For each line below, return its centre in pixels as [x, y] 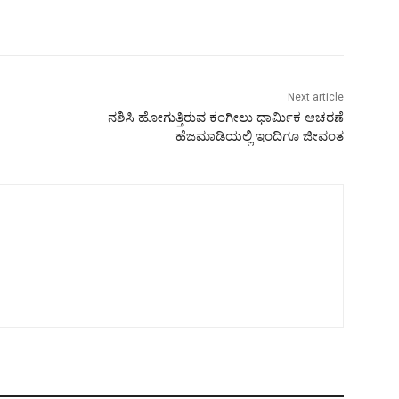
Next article [315, 97]
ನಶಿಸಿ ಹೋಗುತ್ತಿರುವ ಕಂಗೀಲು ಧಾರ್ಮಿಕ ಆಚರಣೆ [225, 117]
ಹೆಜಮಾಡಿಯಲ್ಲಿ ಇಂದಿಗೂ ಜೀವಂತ [259, 136]
